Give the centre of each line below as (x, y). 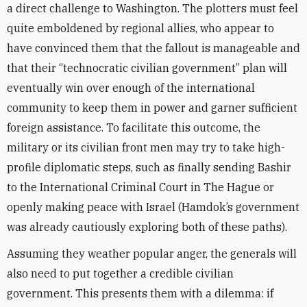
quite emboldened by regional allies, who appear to (140, 28)
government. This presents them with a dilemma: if (140, 293)
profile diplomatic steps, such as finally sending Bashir (149, 167)
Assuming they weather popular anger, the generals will (152, 254)
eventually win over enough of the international (131, 88)
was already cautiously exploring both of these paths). (147, 227)
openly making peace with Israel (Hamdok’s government (153, 207)
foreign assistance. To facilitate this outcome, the (134, 127)
